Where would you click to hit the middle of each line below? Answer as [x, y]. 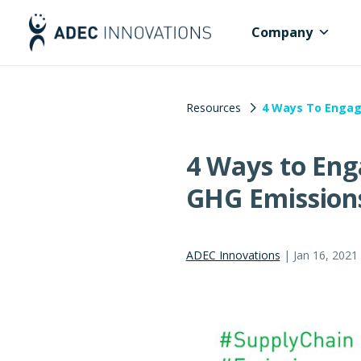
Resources [213, 108]
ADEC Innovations [233, 255]
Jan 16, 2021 [325, 255]
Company [282, 32]
